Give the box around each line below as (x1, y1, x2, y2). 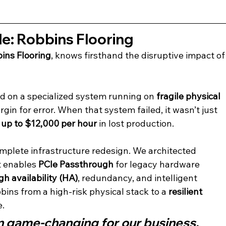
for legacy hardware (114, 158, 202, 170)
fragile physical (156, 90, 223, 102)
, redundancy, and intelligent (78, 172, 200, 184)
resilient (168, 185, 205, 197)
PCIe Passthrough (38, 158, 114, 170)
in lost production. (97, 117, 175, 129)
